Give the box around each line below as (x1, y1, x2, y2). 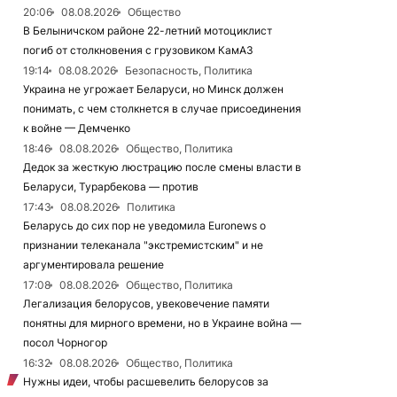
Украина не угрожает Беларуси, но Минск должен (23, 82, 284, 96)
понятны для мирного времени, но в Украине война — (23, 316, 301, 330)
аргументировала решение (23, 258, 164, 271)
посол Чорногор (23, 336, 107, 349)
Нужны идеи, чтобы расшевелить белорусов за (23, 375, 269, 388)
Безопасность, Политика (125, 64, 253, 77)
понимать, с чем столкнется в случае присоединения (23, 102, 301, 115)
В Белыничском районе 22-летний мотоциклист (23, 24, 272, 37)
